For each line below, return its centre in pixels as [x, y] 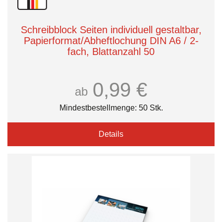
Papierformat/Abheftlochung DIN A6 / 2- [111, 41]
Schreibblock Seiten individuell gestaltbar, [111, 30]
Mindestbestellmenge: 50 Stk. [111, 108]
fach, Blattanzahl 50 [111, 52]
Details [111, 134]
